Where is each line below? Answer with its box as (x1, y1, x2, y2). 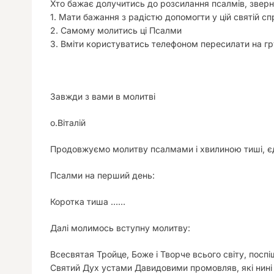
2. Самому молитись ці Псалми (50, 25, 182, 35)
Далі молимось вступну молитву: (50, 223, 190, 233)
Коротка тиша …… (50, 196, 125, 207)
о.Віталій (50, 117, 86, 128)
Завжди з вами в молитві (50, 91, 155, 102)
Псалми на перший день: (50, 170, 155, 180)
